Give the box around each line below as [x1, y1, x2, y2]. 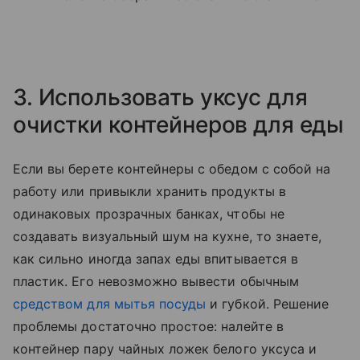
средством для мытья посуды [13, 296, 207, 312]
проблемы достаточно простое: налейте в [13, 318, 284, 334]
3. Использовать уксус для [13, 84, 308, 111]
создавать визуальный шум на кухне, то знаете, [13, 228, 322, 244]
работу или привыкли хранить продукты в [13, 183, 286, 199]
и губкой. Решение [206, 296, 329, 312]
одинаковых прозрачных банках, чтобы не [13, 206, 284, 222]
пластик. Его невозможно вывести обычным [13, 273, 299, 289]
